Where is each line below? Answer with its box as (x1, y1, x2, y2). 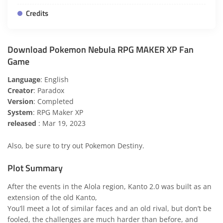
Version (7, 97, 33, 107)
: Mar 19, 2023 (38, 119, 86, 128)
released (7, 119, 38, 128)
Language (7, 75, 40, 85)
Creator (7, 86, 33, 96)
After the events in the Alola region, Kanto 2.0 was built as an (7, 182, 212, 191)
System (7, 108, 33, 117)
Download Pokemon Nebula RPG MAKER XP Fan (7, 42, 194, 56)
